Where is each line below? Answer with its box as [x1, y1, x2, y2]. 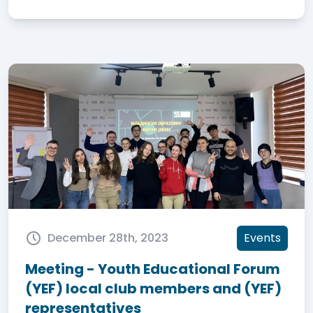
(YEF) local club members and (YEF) [25, 279, 282, 298]
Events [244, 230, 281, 246]
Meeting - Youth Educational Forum [25, 259, 280, 279]
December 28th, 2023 [48, 230, 168, 246]
